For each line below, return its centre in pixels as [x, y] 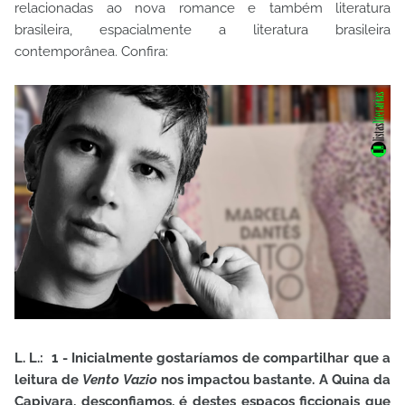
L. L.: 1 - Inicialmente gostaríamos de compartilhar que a [202, 358]
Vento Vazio [120, 380]
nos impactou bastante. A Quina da [274, 380]
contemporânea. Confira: [91, 52]
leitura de [49, 380]
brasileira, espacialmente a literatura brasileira [202, 30]
